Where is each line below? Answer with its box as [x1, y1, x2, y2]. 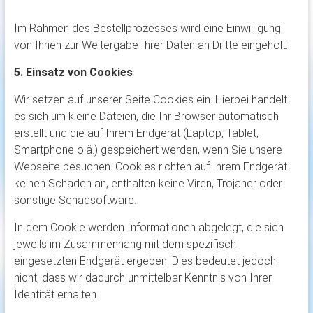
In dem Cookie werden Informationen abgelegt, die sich [13, 221, 284, 235]
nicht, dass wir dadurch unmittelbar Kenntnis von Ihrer [13, 271, 272, 285]
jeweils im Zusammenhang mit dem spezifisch [13, 238, 236, 252]
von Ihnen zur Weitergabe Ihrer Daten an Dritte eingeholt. [13, 38, 288, 52]
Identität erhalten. [13, 288, 99, 302]
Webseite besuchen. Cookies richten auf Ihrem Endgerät [13, 160, 287, 174]
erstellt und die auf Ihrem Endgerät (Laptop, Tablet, [13, 126, 259, 140]
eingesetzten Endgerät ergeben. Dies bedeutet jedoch [13, 254, 276, 268]
